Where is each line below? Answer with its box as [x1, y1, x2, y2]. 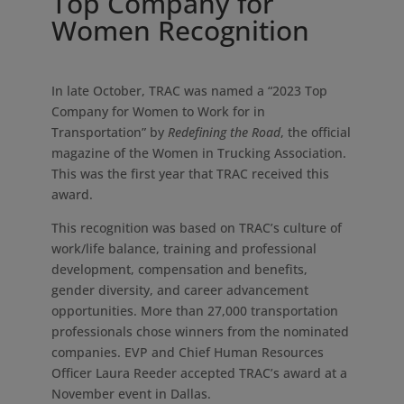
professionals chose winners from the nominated [50, 323, 349, 340]
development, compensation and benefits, [50, 261, 308, 278]
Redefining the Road [167, 124, 280, 141]
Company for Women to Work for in [50, 103, 265, 120]
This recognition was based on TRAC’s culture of [50, 219, 342, 236]
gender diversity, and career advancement [50, 281, 308, 298]
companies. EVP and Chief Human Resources [50, 344, 324, 361]
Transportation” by [50, 124, 168, 141]
